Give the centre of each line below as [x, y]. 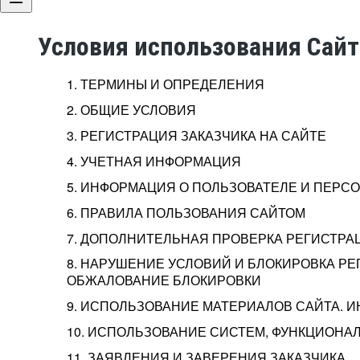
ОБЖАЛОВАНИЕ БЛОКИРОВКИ [164, 280]
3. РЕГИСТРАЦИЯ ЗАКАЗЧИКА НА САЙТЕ [196, 135]
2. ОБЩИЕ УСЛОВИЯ [131, 109]
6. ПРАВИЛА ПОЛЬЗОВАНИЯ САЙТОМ [186, 212]
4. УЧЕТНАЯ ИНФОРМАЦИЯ [154, 161]
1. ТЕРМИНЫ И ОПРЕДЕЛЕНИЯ [166, 84]
